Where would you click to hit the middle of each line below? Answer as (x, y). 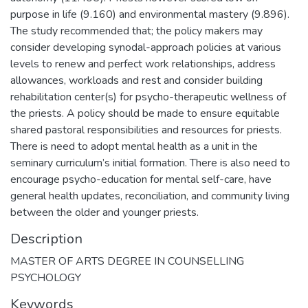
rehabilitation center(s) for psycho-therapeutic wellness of (148, 97)
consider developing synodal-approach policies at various (146, 47)
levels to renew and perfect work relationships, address (143, 64)
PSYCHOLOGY (46, 277)
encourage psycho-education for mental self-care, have (141, 179)
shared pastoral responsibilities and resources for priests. (146, 130)
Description (46, 239)
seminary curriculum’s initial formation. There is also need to (150, 163)
